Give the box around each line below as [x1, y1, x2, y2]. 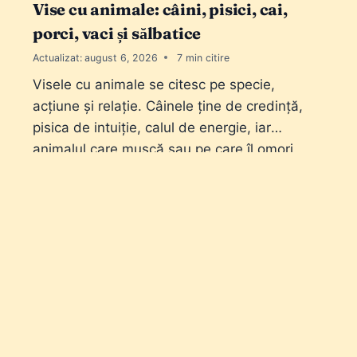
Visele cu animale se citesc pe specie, [33, 76, 275, 93]
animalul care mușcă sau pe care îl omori [33, 141, 293, 158]
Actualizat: [33, 51, 82, 64]
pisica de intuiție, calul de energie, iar [33, 120, 271, 136]
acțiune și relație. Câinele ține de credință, [33, 98, 303, 115]
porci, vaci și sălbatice [33, 23, 202, 44]
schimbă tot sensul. [33, 163, 158, 179]
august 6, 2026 [84, 51, 159, 64]
